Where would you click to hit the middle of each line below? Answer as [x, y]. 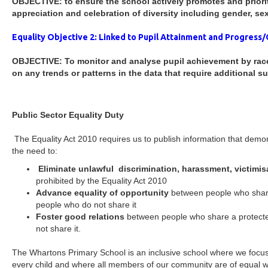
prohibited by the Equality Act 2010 [102, 181]
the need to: [35, 151]
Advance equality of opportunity [104, 193]
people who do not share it [86, 205]
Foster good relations [82, 217]
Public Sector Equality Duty [68, 115]
